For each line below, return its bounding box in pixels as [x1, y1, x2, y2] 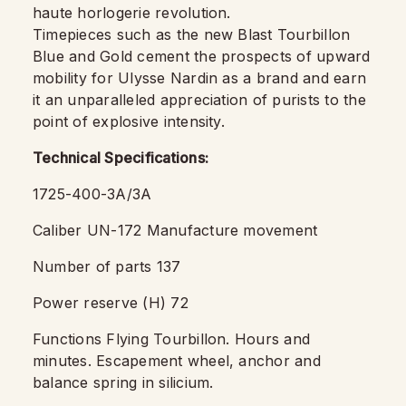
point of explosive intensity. [33, 112, 225, 130]
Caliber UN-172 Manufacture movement [33, 221, 318, 239]
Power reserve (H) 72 [33, 294, 188, 312]
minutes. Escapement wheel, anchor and [33, 352, 321, 370]
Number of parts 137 [33, 257, 181, 275]
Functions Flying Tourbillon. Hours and [33, 330, 311, 348]
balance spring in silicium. [33, 373, 214, 391]
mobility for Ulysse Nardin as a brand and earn [33, 69, 367, 87]
